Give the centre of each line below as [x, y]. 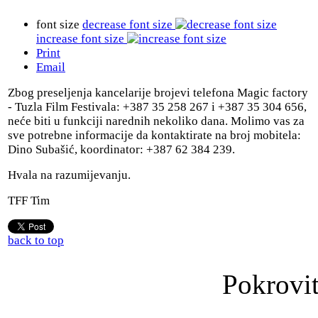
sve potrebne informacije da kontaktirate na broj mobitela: [154, 135]
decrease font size [127, 24]
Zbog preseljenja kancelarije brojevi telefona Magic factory [158, 92]
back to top [36, 240]
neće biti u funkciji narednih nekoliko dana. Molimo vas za [156, 121]
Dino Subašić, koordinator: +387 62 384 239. [121, 149]
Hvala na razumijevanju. [69, 175]
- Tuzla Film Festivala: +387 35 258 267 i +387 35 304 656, [157, 106]
